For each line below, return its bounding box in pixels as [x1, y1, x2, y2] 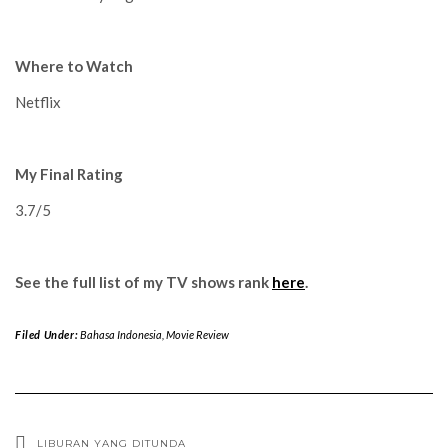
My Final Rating [15, 164, 123, 183]
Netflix [15, 92, 61, 111]
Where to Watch [15, 56, 133, 75]
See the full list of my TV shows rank [15, 272, 272, 291]
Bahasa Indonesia [79, 327, 162, 341]
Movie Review [165, 327, 229, 341]
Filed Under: [15, 327, 80, 341]
